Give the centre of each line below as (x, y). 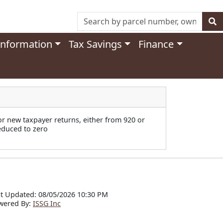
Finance (156, 44)
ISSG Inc (47, 203)
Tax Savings (96, 44)
